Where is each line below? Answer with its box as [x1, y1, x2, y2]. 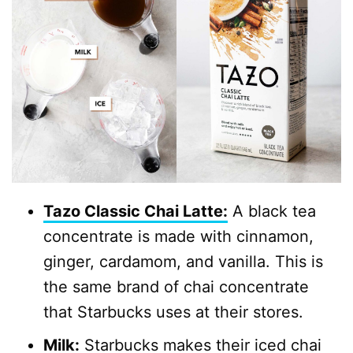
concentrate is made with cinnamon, [43, 227, 314, 247]
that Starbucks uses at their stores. [43, 303, 303, 322]
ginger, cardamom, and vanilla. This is [43, 252, 323, 272]
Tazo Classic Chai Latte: [43, 202, 228, 221]
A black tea [228, 202, 316, 221]
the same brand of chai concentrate [43, 277, 309, 297]
